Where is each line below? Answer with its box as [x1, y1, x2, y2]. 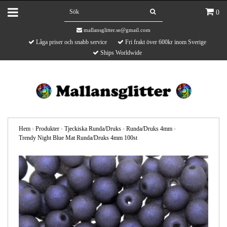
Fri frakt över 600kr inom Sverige [123, 39, 206, 46]
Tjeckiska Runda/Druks [64, 125, 121, 132]
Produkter [35, 125, 59, 132]
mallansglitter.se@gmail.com [84, 27, 150, 33]
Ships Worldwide [98, 49, 142, 56]
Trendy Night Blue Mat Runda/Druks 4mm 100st [19, 134, 137, 141]
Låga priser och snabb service [34, 39, 107, 46]
